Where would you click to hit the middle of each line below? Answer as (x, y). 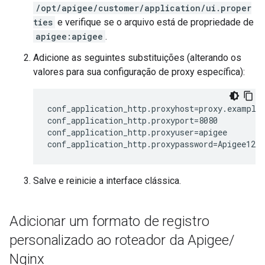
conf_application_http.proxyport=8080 (132, 120)
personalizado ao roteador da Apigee (119, 240)
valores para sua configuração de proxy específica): (139, 72)
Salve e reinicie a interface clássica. (107, 181)
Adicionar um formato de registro (109, 221)
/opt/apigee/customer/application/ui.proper (143, 8)
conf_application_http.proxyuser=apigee (137, 132)
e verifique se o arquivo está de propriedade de (154, 22)
